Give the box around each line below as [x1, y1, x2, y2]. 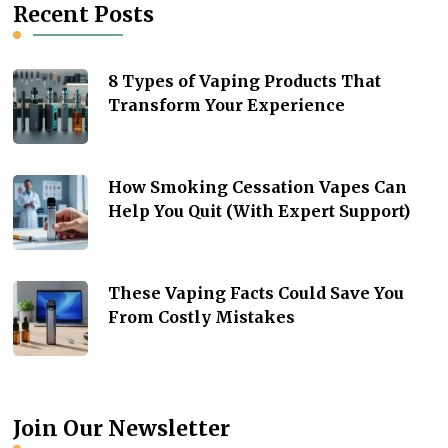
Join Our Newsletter [13, 414, 231, 442]
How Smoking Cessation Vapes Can [108, 176, 408, 197]
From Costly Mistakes [108, 306, 296, 327]
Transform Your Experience [108, 94, 346, 115]
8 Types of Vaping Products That [108, 70, 382, 91]
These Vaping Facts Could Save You [108, 282, 405, 303]
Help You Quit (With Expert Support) [108, 200, 411, 221]
